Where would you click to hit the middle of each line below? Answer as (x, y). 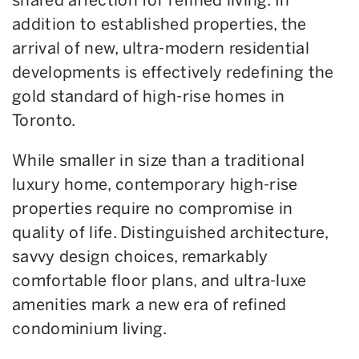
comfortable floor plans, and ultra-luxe (159, 280)
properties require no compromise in (153, 208)
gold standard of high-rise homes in (149, 96)
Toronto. (46, 120)
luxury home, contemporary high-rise (155, 184)
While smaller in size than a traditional (158, 160)
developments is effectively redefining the (173, 72)
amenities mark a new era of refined (149, 304)
